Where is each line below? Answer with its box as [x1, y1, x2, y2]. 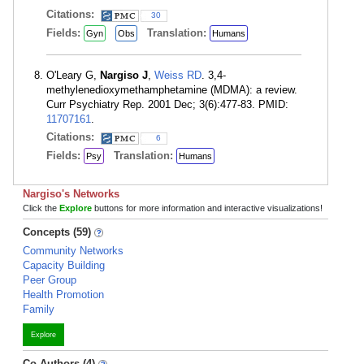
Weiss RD [154, 69, 201, 81]
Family [23, 303, 54, 315]
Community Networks [23, 245, 123, 257]
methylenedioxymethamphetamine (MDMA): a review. [46, 84, 297, 96]
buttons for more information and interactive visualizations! [92, 203, 323, 213]
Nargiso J [100, 69, 148, 81]
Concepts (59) [23, 226, 91, 238]
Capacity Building [23, 259, 105, 271]
